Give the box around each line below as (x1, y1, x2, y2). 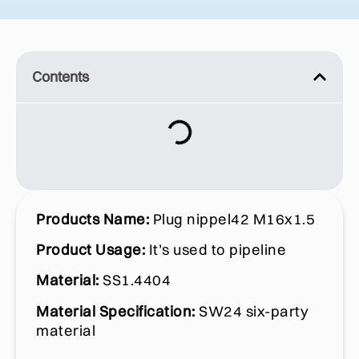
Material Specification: (36, 301, 199, 321)
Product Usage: (36, 240, 145, 259)
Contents (32, 67, 89, 86)
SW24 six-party (199, 301, 309, 321)
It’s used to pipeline (145, 240, 286, 259)
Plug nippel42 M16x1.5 (149, 209, 315, 228)
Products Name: (36, 209, 149, 228)
